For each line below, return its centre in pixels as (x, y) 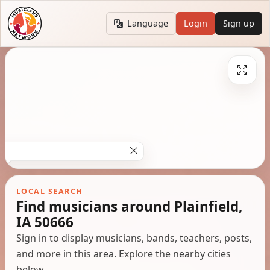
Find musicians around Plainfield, (129, 206)
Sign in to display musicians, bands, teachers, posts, (134, 238)
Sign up (239, 24)
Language (148, 24)
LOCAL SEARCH (49, 191)
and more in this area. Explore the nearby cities (123, 253)
